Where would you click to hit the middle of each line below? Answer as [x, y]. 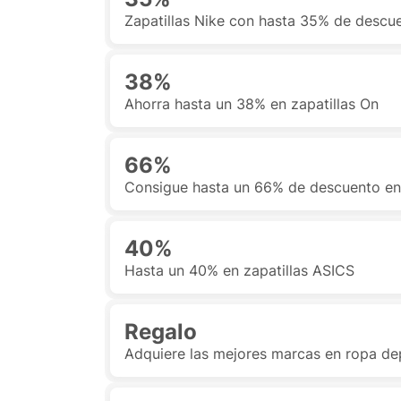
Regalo [161, 332]
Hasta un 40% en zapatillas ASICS [239, 270]
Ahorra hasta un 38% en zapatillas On [252, 104]
